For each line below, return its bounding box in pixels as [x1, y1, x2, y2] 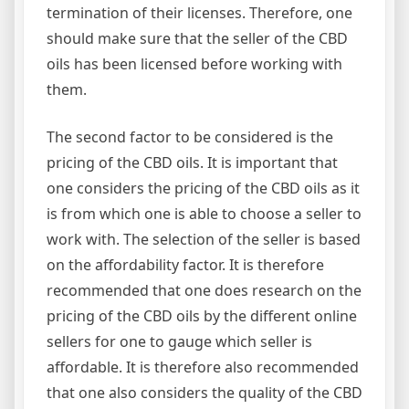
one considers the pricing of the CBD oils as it [47, 178, 360, 198]
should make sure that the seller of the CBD [47, 28, 348, 48]
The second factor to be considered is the [47, 127, 333, 147]
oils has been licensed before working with [47, 54, 342, 74]
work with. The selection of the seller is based [47, 229, 361, 249]
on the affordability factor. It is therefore [47, 255, 324, 275]
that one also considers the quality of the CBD [47, 383, 362, 403]
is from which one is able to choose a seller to [47, 204, 362, 224]
